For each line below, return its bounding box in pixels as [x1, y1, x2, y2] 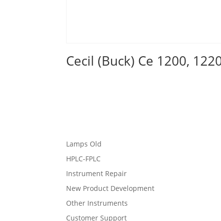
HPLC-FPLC [66, 153, 101, 163]
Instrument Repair [66, 168, 127, 178]
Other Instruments [66, 198, 128, 208]
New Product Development [66, 183, 155, 193]
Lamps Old [66, 139, 102, 148]
